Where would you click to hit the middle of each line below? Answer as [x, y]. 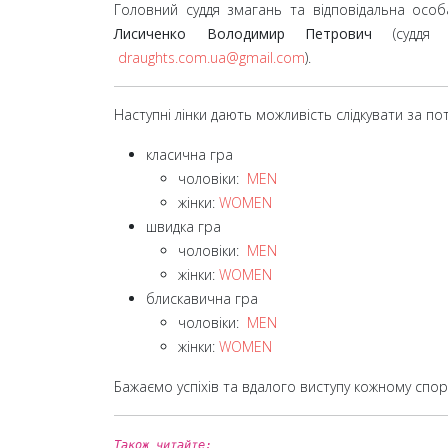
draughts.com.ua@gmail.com [211, 57]
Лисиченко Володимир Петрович [253, 33]
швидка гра [183, 226]
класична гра [189, 154]
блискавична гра [202, 298]
